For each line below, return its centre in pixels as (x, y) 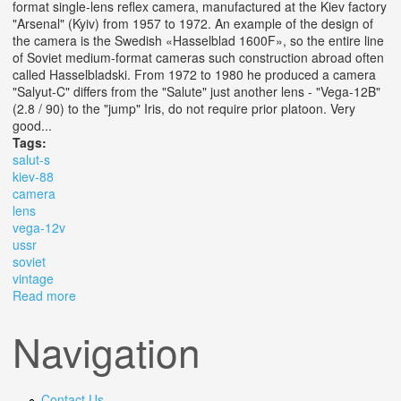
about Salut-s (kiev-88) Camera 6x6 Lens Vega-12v (222, 296)
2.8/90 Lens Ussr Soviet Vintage (167, 313)
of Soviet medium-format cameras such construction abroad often (198, 58)
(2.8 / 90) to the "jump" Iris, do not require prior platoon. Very (184, 109)
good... (32, 126)
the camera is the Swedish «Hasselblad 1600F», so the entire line (198, 41)
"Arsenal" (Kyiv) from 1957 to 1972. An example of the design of (193, 24)
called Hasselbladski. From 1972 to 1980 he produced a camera (194, 75)
